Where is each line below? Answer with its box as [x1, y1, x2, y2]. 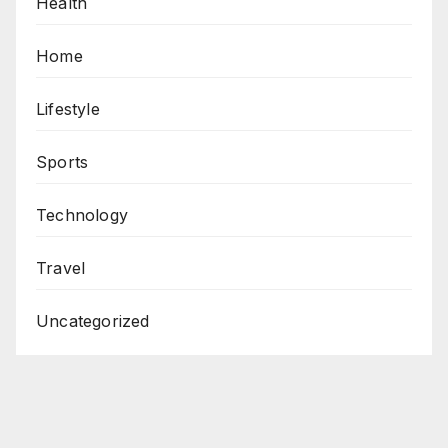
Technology [36, 205, 128, 226]
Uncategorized [36, 311, 150, 332]
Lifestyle [36, 99, 100, 120]
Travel [36, 258, 86, 279]
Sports [36, 152, 89, 173]
